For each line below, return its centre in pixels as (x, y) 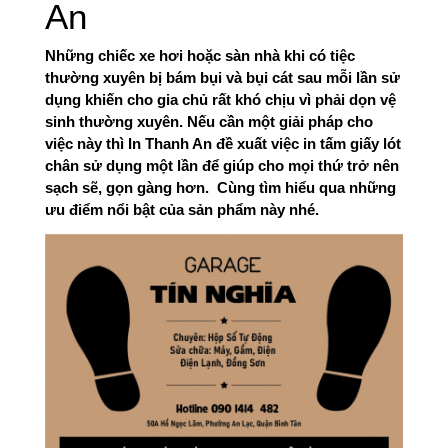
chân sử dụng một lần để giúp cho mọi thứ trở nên (222, 165)
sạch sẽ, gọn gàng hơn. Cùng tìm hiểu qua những (220, 187)
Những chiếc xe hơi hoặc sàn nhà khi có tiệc (200, 55)
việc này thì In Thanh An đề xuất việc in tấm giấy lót (223, 143)
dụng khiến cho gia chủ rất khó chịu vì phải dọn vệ (220, 99)
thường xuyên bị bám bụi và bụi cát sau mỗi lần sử (222, 77)
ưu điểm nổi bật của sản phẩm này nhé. (184, 209)
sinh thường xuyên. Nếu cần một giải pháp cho (209, 121)
